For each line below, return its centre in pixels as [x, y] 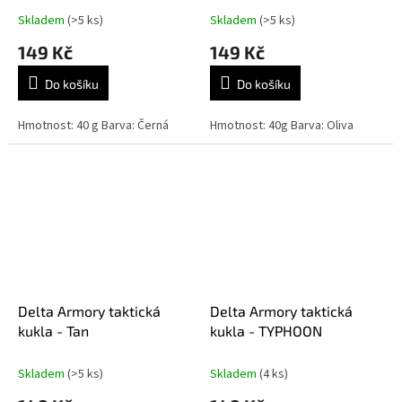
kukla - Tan [53, 330]
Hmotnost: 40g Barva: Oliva [282, 126]
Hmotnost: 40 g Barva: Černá [93, 126]
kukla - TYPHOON [266, 330]
